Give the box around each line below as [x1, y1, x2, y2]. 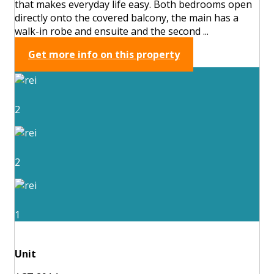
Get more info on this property [28, 47, 180, 61]
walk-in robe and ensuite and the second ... [15, 24, 209, 38]
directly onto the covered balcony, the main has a [15, 10, 239, 24]
